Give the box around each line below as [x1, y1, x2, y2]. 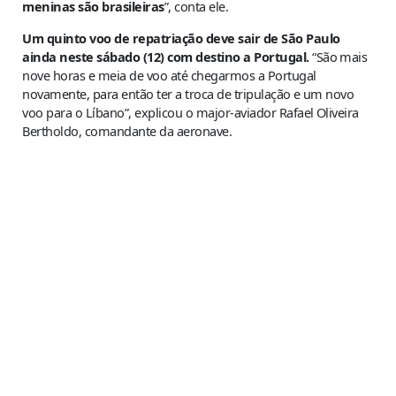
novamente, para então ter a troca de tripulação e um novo [22, 84, 354, 103]
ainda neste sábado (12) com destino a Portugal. [22, 47, 309, 65]
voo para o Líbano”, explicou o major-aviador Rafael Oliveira [22, 103, 359, 121]
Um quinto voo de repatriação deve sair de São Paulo [22, 28, 340, 47]
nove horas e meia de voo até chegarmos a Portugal [22, 65, 316, 84]
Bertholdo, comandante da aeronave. [22, 121, 232, 140]
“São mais [308, 47, 368, 65]
